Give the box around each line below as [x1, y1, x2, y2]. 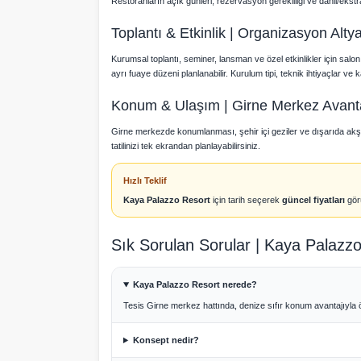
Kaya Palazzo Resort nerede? [132, 280, 257, 289]
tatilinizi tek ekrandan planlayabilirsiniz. [111, 141, 260, 151]
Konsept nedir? [132, 335, 199, 345]
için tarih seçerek [210, 195, 282, 205]
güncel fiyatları [282, 195, 345, 205]
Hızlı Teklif [123, 176, 167, 185]
